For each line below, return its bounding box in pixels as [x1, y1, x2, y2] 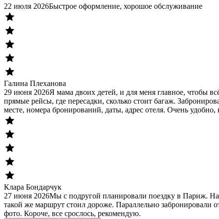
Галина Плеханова [4, 79, 66, 88]
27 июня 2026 [4, 191, 49, 200]
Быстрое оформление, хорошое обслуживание [49, 1, 202, 10]
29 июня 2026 [4, 88, 49, 96]
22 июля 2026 [4, 1, 49, 10]
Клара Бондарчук [4, 182, 62, 191]
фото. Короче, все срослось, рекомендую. [4, 209, 141, 218]
